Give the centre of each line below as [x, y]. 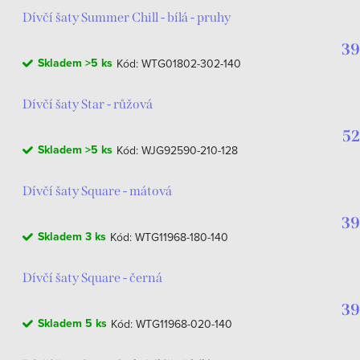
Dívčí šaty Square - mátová [97, 191]
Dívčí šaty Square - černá [92, 278]
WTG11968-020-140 [184, 324]
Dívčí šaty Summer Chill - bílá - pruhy [127, 17]
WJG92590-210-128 [190, 150]
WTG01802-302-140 [191, 63]
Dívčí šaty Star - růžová [88, 104]
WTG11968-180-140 [182, 237]
